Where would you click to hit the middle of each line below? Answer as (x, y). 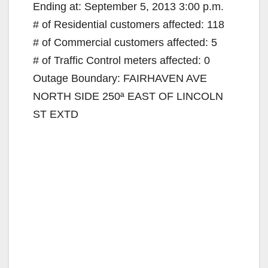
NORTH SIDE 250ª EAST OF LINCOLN (128, 96)
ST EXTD (56, 114)
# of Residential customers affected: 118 (129, 24)
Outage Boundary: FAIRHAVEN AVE (120, 78)
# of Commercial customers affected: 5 (125, 42)
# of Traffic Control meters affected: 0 (121, 60)
